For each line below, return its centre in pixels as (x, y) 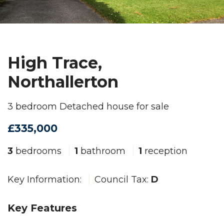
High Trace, (55, 63)
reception (165, 151)
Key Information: (46, 180)
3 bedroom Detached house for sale (88, 107)
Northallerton (63, 82)
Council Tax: (123, 180)
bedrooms (38, 151)
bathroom (103, 151)
